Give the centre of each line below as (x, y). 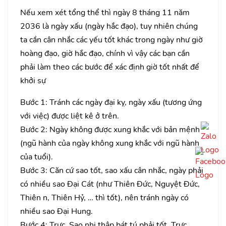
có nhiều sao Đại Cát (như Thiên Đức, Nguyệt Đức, (110, 184)
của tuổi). (37, 157)
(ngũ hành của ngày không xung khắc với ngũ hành (110, 143)
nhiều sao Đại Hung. (56, 211)
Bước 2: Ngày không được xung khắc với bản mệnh (110, 129)
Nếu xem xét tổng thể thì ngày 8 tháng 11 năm (105, 12)
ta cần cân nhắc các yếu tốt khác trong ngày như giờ (111, 40)
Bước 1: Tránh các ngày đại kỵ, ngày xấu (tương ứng (111, 102)
